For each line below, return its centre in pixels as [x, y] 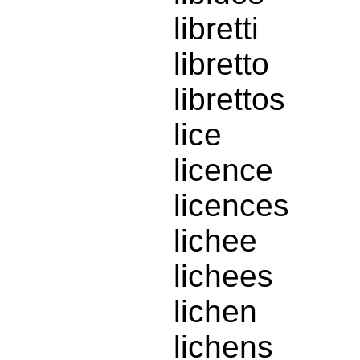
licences [231, 206]
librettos [229, 100]
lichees [223, 276]
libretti [216, 29]
